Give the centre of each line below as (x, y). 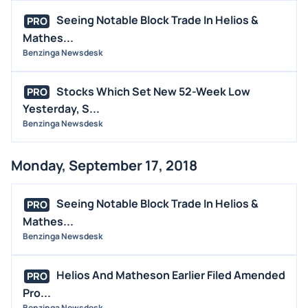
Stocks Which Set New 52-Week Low (153, 91)
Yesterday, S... (61, 109)
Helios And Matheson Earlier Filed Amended (171, 275)
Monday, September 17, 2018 (104, 166)
